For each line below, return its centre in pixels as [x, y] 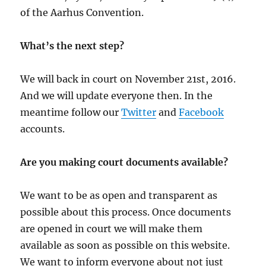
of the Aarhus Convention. [82, 12]
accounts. [43, 129]
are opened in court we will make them [112, 229]
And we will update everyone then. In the [117, 96]
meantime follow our [71, 112]
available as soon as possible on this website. [125, 245]
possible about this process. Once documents [126, 212]
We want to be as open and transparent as [119, 195]
